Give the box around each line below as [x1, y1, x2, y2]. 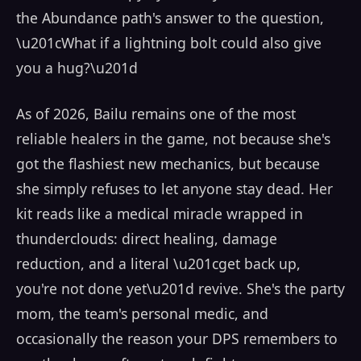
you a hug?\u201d [16, 58, 138, 77]
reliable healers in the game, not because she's [16, 129, 330, 149]
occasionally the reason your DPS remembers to [16, 329, 338, 349]
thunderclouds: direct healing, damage [16, 229, 277, 249]
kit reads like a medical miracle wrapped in [16, 204, 303, 224]
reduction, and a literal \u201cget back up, [16, 254, 301, 274]
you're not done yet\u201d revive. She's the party [16, 279, 345, 299]
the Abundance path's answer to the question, [16, 8, 324, 27]
